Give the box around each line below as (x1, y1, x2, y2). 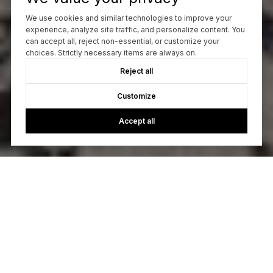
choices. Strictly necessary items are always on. (25, 48, 197, 58)
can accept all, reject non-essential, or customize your (25, 37, 219, 46)
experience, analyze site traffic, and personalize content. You (25, 25, 245, 35)
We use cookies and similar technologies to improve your (25, 13, 232, 23)
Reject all (120, 66, 153, 76)
